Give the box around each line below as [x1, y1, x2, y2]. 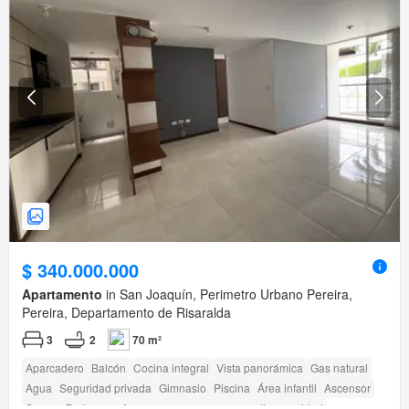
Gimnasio [159, 379, 206, 395]
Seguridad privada [59, 379, 152, 395]
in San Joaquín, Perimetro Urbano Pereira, [102, 284, 352, 303]
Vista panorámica [216, 359, 303, 375]
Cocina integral [133, 359, 209, 375]
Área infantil [257, 379, 317, 395]
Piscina [214, 379, 250, 395]
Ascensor [324, 379, 371, 395]
